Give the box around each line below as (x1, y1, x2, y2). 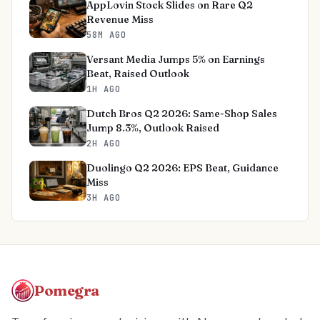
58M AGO (86, 29, 126, 41)
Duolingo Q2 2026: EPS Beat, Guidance (86, 161, 279, 174)
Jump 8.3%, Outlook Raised (86, 121, 219, 134)
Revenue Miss (86, 13, 154, 26)
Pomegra (34, 281, 100, 299)
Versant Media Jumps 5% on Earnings (86, 53, 265, 66)
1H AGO (86, 84, 121, 95)
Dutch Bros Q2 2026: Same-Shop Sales (86, 107, 277, 120)
